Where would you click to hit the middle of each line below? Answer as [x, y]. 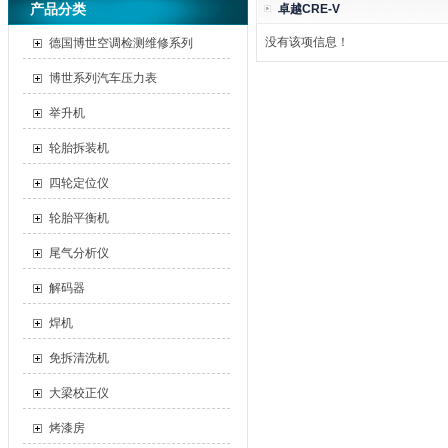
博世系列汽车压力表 [103, 78]
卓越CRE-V [309, 9]
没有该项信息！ [307, 42]
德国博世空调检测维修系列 [121, 43]
